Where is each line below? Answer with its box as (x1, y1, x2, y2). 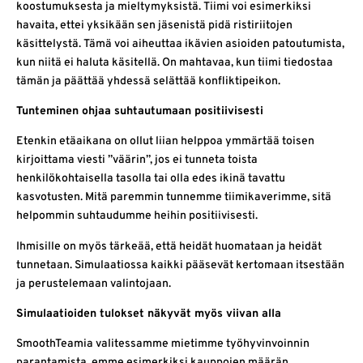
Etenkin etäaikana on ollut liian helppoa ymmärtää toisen (16, 135, 314, 149)
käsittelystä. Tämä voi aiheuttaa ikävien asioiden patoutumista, (16, 36, 344, 51)
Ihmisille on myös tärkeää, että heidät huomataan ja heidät (16, 239, 322, 254)
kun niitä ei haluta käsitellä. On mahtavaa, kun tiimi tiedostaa (16, 55, 333, 70)
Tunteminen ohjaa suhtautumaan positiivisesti (16, 104, 263, 118)
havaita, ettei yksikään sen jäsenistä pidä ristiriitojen (16, 18, 293, 32)
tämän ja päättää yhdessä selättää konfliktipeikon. (16, 74, 280, 88)
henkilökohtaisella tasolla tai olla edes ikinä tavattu (16, 172, 285, 186)
